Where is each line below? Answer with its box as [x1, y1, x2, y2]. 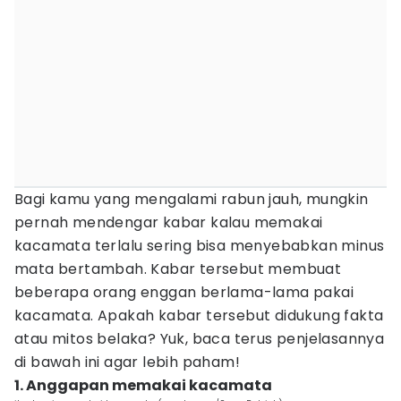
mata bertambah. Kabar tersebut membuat [14, 259, 342, 279]
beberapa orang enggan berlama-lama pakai [14, 282, 354, 303]
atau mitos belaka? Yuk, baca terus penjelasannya [14, 328, 385, 349]
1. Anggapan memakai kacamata [14, 375, 272, 396]
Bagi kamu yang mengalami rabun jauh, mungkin [14, 189, 369, 209]
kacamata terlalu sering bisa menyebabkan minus [14, 235, 385, 256]
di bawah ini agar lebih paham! [14, 352, 240, 372]
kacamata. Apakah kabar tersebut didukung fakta [14, 305, 384, 326]
